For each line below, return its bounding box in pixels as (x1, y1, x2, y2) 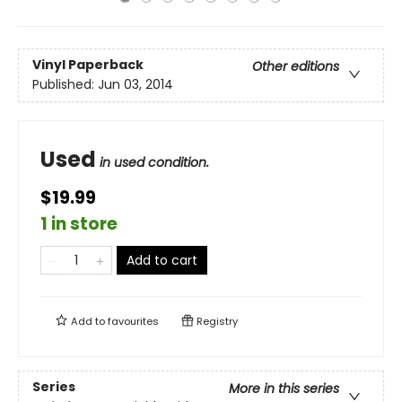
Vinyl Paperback (32, 56, 144, 74)
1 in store (40, 212, 118, 236)
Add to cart (127, 251, 197, 269)
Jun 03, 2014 (98, 75, 173, 94)
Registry (194, 314, 238, 328)
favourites (108, 314, 159, 328)
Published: (32, 75, 98, 94)
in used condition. (100, 153, 209, 171)
